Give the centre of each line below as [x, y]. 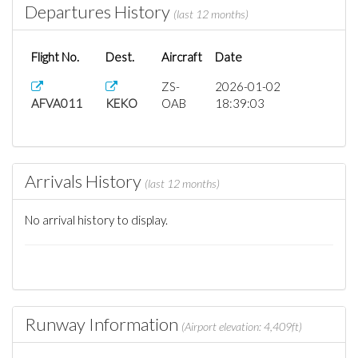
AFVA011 [57, 103]
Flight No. [55, 57]
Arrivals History [85, 181]
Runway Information [103, 324]
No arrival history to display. [96, 220]
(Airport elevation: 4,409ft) [242, 326]
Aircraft [182, 57]
